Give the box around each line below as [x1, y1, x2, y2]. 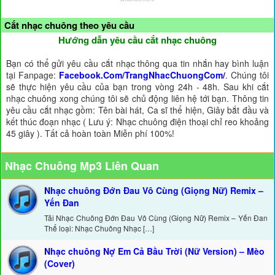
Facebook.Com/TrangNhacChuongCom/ [59, 69, 225, 82]
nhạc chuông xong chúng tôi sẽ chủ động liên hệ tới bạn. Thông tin [6, 92, 269, 105]
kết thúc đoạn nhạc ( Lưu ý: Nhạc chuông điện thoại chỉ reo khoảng [6, 115, 269, 128]
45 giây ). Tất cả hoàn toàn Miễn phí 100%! [6, 127, 174, 140]
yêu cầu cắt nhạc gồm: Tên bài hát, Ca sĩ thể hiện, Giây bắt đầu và [6, 104, 269, 117]
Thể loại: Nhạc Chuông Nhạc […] [44, 223, 154, 234]
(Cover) [44, 257, 75, 270]
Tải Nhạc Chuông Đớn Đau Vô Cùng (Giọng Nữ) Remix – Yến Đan [44, 212, 268, 223]
